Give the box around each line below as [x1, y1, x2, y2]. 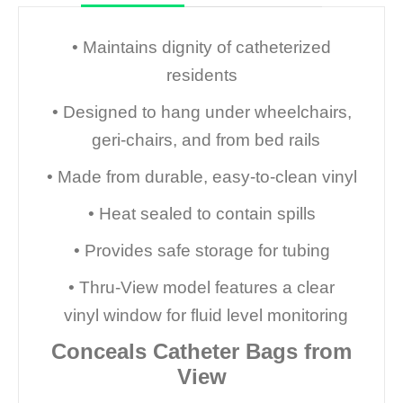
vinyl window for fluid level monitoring [55, 305, 348, 325]
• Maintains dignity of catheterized [72, 37, 331, 57]
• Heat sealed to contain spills [87, 203, 316, 223]
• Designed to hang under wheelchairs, [51, 102, 352, 121]
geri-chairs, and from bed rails [83, 130, 320, 149]
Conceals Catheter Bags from [51, 338, 352, 363]
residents [166, 65, 237, 85]
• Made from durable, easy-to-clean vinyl [46, 166, 357, 186]
